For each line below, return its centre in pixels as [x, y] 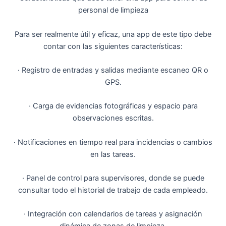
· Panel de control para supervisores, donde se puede [113, 178]
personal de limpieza [113, 10]
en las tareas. [113, 154]
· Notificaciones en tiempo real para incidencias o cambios [113, 142]
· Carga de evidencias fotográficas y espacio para [113, 106]
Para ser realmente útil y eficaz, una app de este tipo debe [113, 34]
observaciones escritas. [113, 118]
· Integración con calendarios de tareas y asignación [113, 214]
